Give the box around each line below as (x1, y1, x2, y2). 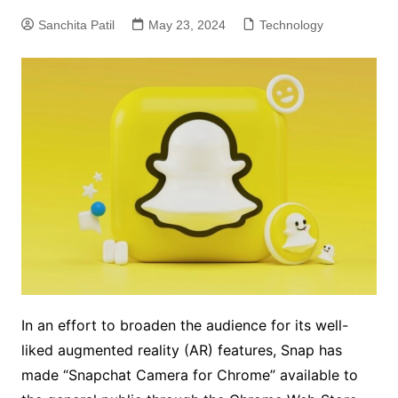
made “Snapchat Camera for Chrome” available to (20, 365, 358, 384)
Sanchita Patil (37, 18, 115, 32)
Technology (259, 18, 323, 32)
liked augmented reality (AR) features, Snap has (20, 340, 342, 359)
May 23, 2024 (147, 18, 226, 32)
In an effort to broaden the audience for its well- (20, 315, 348, 334)
